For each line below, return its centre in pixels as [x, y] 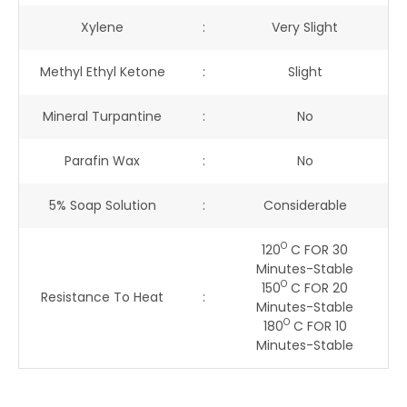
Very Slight [305, 27]
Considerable [305, 205]
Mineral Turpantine [102, 116]
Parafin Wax [102, 160]
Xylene [102, 27]
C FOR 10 [318, 326]
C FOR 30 [318, 249]
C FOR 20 [318, 288]
